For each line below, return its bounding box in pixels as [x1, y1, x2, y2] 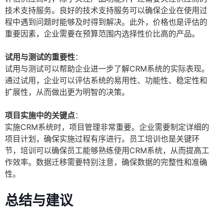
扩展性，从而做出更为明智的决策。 [5, 87, 129, 97]
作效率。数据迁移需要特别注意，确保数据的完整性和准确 [5, 157, 207, 167]
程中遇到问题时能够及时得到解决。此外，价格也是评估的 [5, 17, 207, 27]
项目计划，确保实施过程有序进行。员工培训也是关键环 [5, 134, 200, 144]
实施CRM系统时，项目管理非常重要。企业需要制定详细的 [5, 122, 209, 132]
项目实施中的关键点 [5, 110, 75, 121]
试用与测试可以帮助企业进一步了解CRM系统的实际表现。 [5, 64, 209, 74]
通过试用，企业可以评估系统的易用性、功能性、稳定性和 [5, 75, 207, 86]
